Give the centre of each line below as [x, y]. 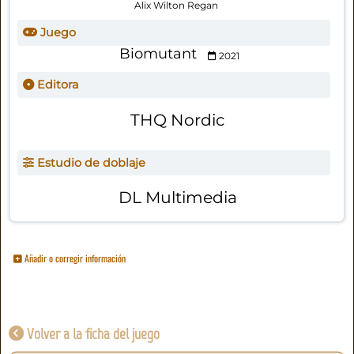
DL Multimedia [177, 198]
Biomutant [158, 54]
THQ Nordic [178, 119]
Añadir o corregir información [74, 258]
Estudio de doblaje [89, 163]
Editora [56, 85]
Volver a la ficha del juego [92, 333]
